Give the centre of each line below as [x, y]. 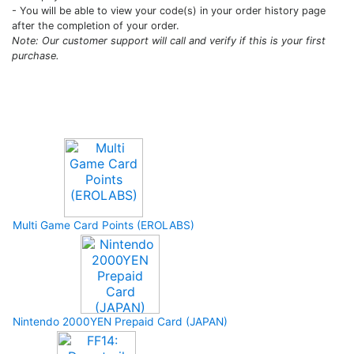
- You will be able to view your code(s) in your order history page [169, 11]
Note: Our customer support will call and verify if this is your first [169, 41]
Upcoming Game [87, 116]
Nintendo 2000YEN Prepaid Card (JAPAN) [120, 322]
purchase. [36, 56]
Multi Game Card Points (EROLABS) [104, 225]
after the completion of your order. [96, 26]
